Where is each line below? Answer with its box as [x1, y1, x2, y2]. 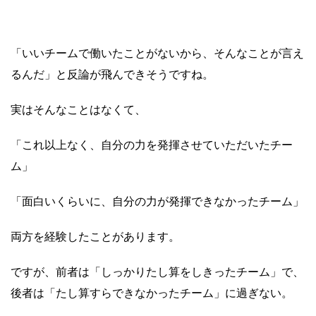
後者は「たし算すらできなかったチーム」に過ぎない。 [11, 284, 293, 300]
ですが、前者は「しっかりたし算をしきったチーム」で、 [11, 262, 304, 279]
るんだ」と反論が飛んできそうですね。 [11, 65, 214, 82]
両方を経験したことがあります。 [11, 227, 180, 244]
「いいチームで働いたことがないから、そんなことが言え [11, 44, 304, 61]
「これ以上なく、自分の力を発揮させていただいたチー [11, 135, 293, 152]
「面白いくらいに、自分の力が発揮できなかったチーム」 [11, 192, 304, 209]
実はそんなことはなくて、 [11, 100, 146, 117]
